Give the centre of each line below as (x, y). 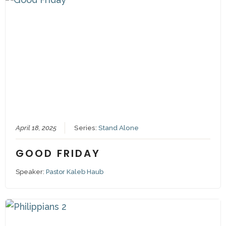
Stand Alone (118, 127)
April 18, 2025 (36, 127)
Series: (86, 127)
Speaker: (31, 172)
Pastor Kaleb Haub (74, 172)
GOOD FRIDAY (58, 153)
